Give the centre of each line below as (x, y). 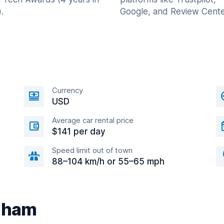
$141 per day (79, 131)
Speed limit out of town (92, 150)
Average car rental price (93, 120)
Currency (67, 90)
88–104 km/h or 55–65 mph (108, 161)
